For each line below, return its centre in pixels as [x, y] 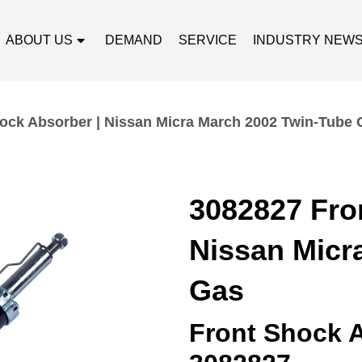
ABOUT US [40, 40]
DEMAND [134, 40]
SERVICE [208, 40]
